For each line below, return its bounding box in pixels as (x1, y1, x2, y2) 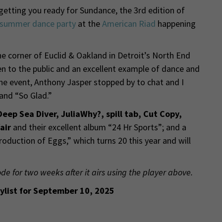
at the (75, 18, 102, 30)
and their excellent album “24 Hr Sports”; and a (12, 121, 186, 133)
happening (155, 18, 196, 30)
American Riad (102, 18, 156, 30)
